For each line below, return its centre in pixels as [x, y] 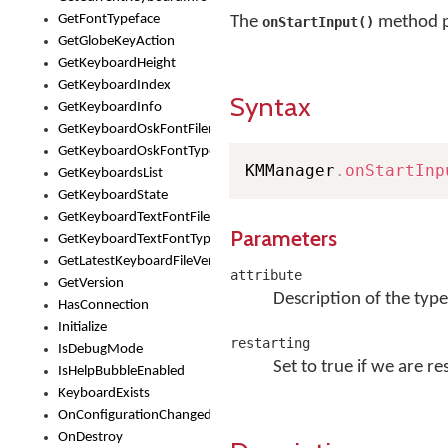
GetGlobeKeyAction [116, 41]
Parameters [283, 238]
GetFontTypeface [109, 19]
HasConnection [103, 305]
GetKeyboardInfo [110, 107]
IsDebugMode [100, 349]
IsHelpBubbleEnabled [121, 371]
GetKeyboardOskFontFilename [150, 129]
